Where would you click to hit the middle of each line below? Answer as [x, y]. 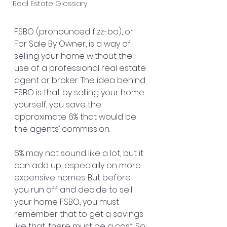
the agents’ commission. [62, 129]
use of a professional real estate [81, 68]
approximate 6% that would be [76, 117]
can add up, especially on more [79, 165]
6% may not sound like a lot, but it [80, 153]
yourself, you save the [59, 104]
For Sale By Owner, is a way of [73, 44]
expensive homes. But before [73, 177]
